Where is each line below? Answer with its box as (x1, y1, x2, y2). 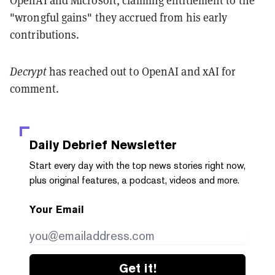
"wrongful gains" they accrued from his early (10, 9, 228, 25)
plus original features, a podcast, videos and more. (29, 174, 239, 186)
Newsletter (107, 137, 177, 152)
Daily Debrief (29, 137, 107, 152)
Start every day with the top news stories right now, (29, 159, 246, 171)
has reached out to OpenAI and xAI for (46, 63, 236, 79)
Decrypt (10, 63, 47, 79)
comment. (10, 80, 59, 96)
